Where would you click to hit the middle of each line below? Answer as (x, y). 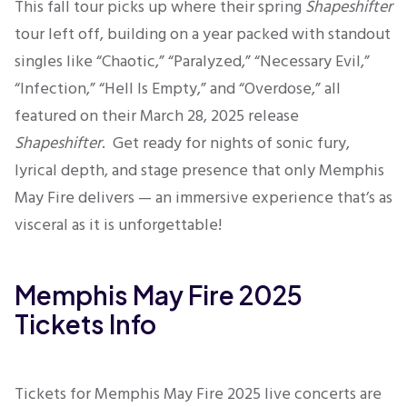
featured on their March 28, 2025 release (157, 116)
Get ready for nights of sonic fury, (228, 143)
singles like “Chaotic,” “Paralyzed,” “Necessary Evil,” (192, 61)
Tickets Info (85, 324)
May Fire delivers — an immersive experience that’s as (203, 198)
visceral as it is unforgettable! (118, 225)
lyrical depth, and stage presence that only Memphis (199, 170)
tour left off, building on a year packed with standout (203, 34)
